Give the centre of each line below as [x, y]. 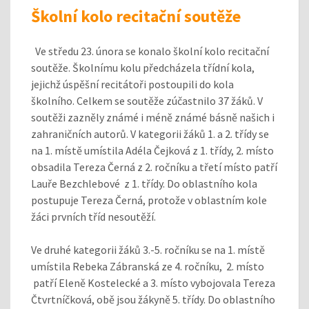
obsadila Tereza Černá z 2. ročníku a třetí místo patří [154, 167]
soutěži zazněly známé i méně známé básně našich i [153, 117]
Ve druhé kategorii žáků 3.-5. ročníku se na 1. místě [148, 249]
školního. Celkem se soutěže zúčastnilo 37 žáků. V [147, 100]
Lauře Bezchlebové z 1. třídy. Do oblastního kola [144, 183]
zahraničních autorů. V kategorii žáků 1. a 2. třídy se [150, 133]
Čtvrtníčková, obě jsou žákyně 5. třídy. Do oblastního [153, 299]
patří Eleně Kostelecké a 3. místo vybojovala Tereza [153, 282]
